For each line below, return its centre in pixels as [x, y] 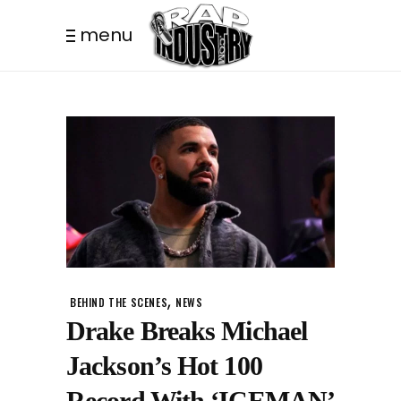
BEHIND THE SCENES [119, 302]
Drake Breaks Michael [187, 330]
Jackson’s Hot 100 [164, 365]
